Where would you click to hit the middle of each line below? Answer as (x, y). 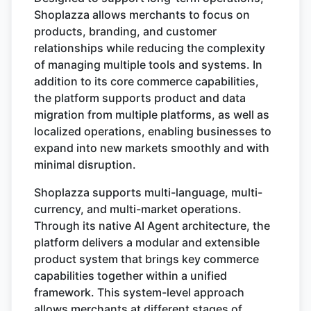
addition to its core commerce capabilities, (146, 81)
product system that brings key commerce (146, 259)
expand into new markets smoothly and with (152, 148)
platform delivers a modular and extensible (147, 242)
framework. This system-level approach (139, 292)
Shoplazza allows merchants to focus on (142, 15)
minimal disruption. (85, 165)
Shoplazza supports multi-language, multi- (148, 192)
